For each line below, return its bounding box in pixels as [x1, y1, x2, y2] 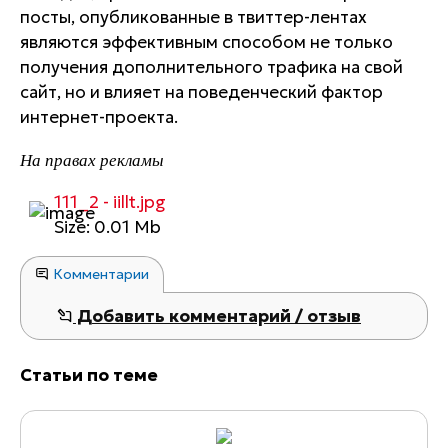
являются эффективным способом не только [20, 31, 393, 53]
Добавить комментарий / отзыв [73, 305, 361, 327]
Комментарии [49, 265, 149, 283]
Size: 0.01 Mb [54, 216, 161, 238]
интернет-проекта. [20, 106, 190, 128]
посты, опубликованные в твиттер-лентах [20, 6, 367, 28]
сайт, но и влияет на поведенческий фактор [20, 81, 383, 103]
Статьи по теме [20, 363, 158, 386]
